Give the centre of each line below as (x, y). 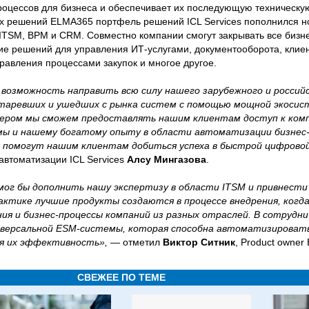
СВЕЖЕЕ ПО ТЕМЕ (121, 277)
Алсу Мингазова (167, 159)
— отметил (135, 242)
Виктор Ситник (198, 242)
